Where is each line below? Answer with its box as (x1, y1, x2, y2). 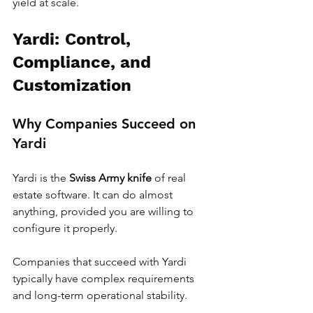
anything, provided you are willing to (13, 205, 196, 219)
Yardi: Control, (13, 29, 136, 50)
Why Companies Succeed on (13, 115, 200, 133)
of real (152, 171, 189, 185)
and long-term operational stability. (13, 289, 187, 303)
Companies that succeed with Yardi (13, 255, 189, 269)
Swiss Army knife (69, 171, 152, 185)
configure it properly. (13, 221, 117, 235)
